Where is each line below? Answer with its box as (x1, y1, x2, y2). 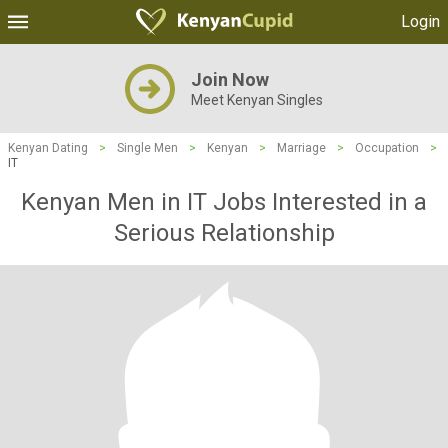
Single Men (117, 141, 178, 155)
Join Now (191, 69, 269, 90)
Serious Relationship (113, 219, 335, 247)
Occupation (355, 141, 419, 155)
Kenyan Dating (8, 141, 88, 155)
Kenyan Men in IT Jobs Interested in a (21, 188, 427, 216)
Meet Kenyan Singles (191, 92, 323, 108)
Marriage (277, 141, 326, 155)
